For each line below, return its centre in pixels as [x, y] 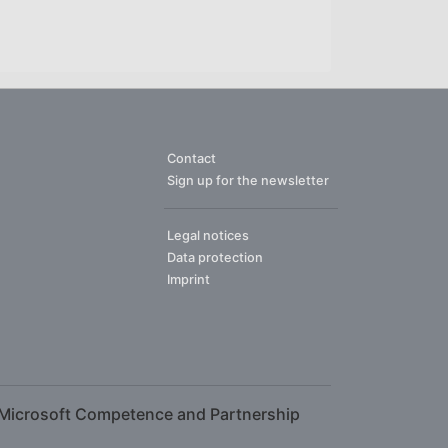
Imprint [188, 279]
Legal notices [208, 235]
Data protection [215, 257]
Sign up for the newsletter [248, 180]
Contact [191, 158]
